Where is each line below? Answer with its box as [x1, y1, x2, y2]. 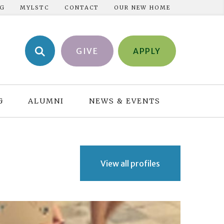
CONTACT [64, 3, 99, 11]
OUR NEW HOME [114, 3, 170, 11]
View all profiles [100, 158, 160, 168]
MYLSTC [20, 3, 49, 11]
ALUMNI [28, 96, 64, 105]
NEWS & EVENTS [88, 96, 160, 105]
